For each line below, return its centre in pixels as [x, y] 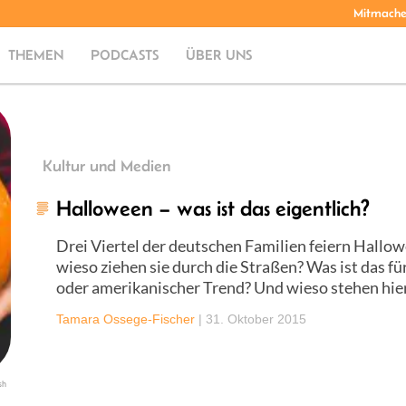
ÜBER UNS [219, 55]
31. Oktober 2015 [256, 319]
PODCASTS [125, 55]
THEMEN [36, 55]
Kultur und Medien [106, 166]
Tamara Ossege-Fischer [126, 319]
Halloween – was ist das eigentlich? [213, 208]
